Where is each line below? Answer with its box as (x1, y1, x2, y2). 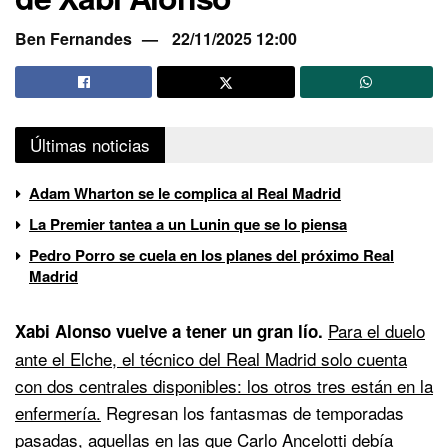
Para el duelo (328, 317, 425, 343)
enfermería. (15, 399, 101, 425)
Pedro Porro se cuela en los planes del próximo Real (29, 243, 394, 266)
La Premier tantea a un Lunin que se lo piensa (29, 212, 347, 235)
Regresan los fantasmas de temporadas (101, 399, 404, 425)
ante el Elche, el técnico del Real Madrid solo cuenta (15, 345, 407, 371)
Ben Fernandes (15, 27, 132, 51)
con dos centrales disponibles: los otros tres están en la (15, 372, 433, 398)
